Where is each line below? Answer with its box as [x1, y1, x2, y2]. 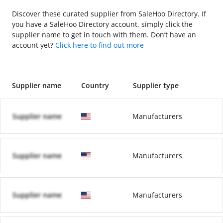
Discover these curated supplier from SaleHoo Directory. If [12, 9, 206, 18]
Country [81, 81, 109, 90]
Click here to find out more [55, 40, 144, 50]
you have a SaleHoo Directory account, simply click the [12, 19, 193, 29]
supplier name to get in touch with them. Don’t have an [12, 30, 196, 39]
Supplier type [132, 81, 179, 90]
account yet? [12, 40, 55, 50]
